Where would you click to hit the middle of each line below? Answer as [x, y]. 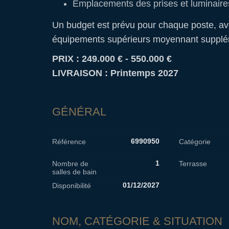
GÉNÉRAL [79, 112]
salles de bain [74, 171]
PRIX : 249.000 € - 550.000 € [112, 59]
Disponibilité [72, 185]
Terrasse [193, 163]
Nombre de [70, 163]
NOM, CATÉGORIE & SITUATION [137, 221]
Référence [69, 141]
